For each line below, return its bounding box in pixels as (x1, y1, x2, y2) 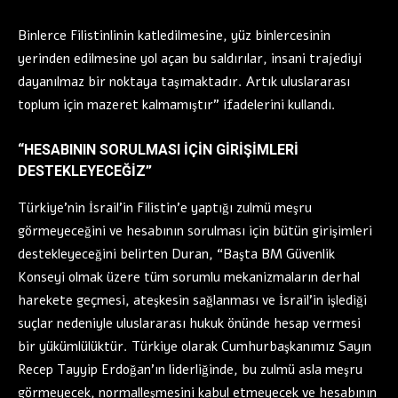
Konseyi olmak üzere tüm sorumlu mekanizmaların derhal (18, 268, 360, 287)
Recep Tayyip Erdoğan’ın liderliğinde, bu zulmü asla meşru (18, 361, 362, 379)
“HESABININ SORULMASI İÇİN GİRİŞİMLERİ (18, 141, 298, 159)
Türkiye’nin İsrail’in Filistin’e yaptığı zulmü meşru (18, 199, 312, 218)
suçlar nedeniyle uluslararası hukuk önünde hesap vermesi (18, 314, 361, 333)
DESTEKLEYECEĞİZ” (18, 163, 152, 180)
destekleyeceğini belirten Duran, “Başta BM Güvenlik (18, 245, 335, 264)
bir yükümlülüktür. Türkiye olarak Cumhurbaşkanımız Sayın (18, 338, 371, 356)
